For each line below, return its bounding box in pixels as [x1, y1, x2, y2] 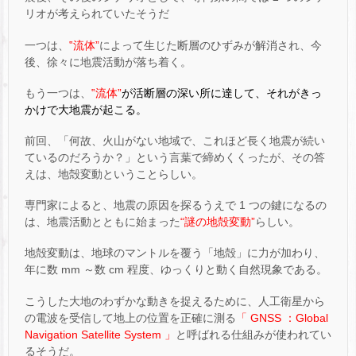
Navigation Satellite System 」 [25, 327, 176, 341]
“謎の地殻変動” [180, 215, 255, 229]
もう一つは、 [25, 86, 91, 99]
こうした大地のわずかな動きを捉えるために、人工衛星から [25, 294, 325, 308]
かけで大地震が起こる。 [25, 103, 147, 116]
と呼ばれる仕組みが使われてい [176, 327, 331, 341]
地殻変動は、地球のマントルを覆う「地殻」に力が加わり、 [25, 246, 325, 260]
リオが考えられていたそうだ [25, 7, 169, 21]
